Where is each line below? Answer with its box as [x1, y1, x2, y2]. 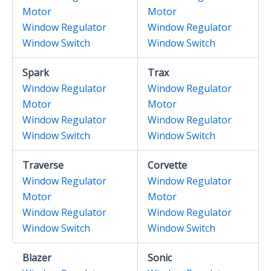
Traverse [22, 158, 64, 172]
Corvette [148, 158, 187, 172]
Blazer [22, 251, 51, 264]
